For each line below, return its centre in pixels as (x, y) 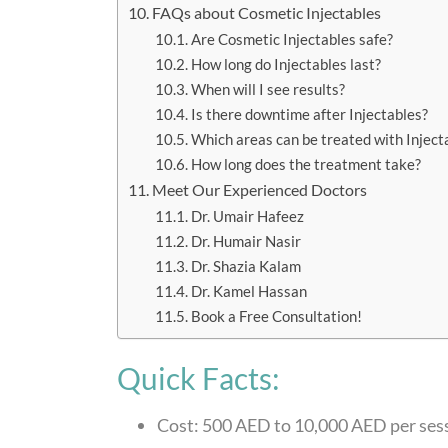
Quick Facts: (198, 378)
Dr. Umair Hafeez (248, 216)
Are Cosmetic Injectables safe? (292, 39)
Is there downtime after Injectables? (310, 114)
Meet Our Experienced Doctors (260, 190)
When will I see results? (268, 89)
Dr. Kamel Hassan (249, 291)
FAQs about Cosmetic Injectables (267, 13)
